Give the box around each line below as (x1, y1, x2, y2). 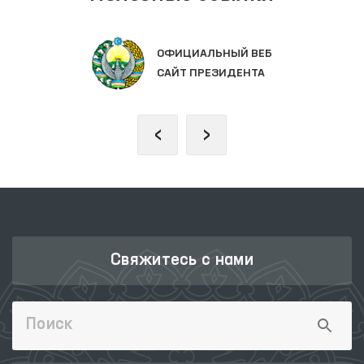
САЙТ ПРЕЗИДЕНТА (157, 67, 265, 79)
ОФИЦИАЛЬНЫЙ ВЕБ (157, 47, 272, 59)
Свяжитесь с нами (110, 253, 253, 270)
